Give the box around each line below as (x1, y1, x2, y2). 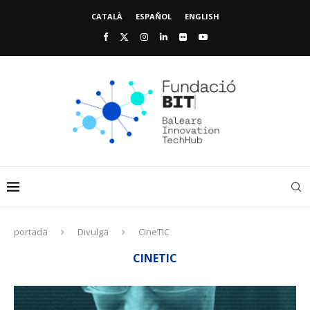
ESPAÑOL (135, 11, 172, 21)
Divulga (77, 226, 109, 239)
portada (14, 226, 48, 239)
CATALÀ (91, 11, 122, 21)
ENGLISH (184, 11, 219, 21)
